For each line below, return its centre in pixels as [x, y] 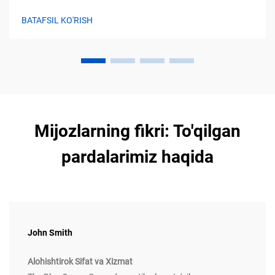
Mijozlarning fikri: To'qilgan [137, 131]
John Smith [50, 233]
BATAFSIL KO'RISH [57, 21]
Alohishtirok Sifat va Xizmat [80, 262]
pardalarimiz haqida [137, 157]
